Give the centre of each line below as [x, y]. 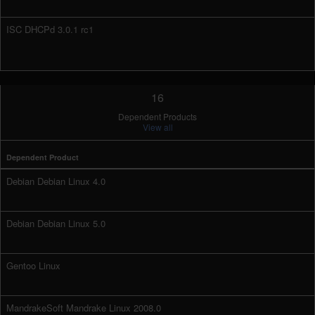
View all [157, 127]
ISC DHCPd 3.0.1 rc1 [50, 29]
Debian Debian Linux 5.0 [56, 223]
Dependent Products [157, 116]
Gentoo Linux [33, 265]
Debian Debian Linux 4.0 [56, 181]
